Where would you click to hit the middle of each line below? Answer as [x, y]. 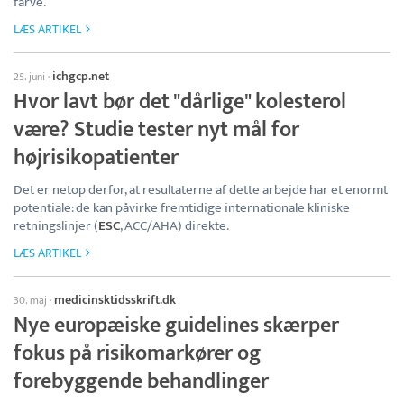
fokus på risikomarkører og [137, 354]
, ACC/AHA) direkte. [174, 226]
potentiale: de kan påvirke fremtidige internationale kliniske [182, 208]
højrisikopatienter [96, 158]
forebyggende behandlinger [141, 382]
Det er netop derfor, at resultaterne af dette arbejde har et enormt [201, 190]
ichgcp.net [81, 77]
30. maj [30, 301]
